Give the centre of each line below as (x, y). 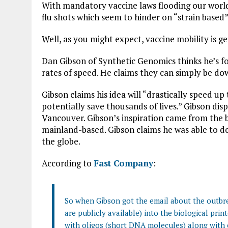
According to (68, 163)
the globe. (61, 141)
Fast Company (123, 163)
